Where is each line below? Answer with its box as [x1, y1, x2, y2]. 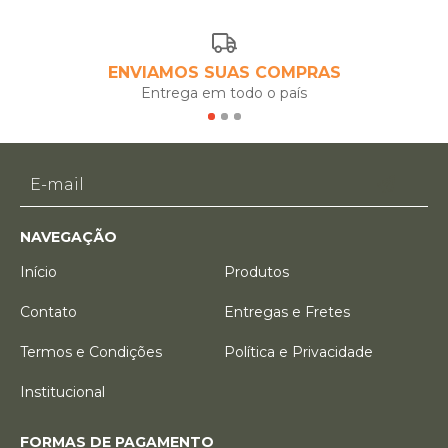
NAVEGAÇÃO [20, 228, 117, 246]
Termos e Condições [20, 343, 162, 361]
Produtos [224, 263, 289, 281]
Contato [20, 303, 77, 321]
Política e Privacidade [224, 343, 373, 361]
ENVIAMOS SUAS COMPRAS [107, 63, 341, 82]
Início [20, 263, 57, 281]
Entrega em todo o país [141, 84, 307, 102]
